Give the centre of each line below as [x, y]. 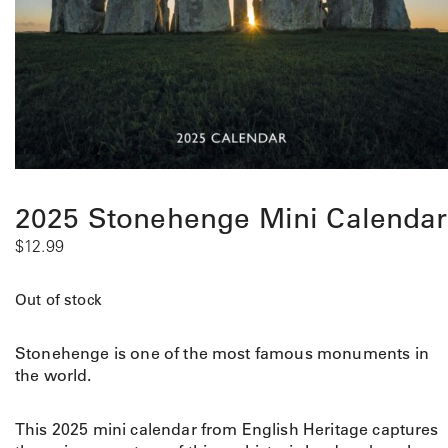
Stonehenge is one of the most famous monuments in [222, 353]
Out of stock [58, 299]
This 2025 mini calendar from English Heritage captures [227, 429]
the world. [53, 375]
